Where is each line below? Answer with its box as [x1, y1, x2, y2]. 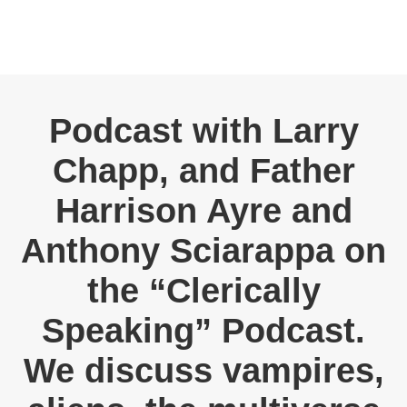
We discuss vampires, [23, 352, 384, 390]
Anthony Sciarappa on [21, 232, 386, 270]
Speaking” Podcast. [42, 312, 365, 350]
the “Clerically [86, 272, 321, 310]
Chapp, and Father [52, 152, 355, 190]
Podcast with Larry [48, 112, 359, 150]
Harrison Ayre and [55, 192, 352, 230]
